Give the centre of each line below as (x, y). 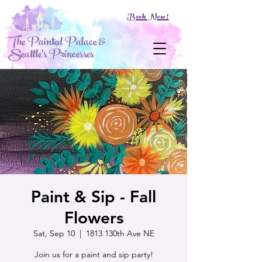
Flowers (94, 218)
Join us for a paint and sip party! (94, 254)
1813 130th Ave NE (120, 233)
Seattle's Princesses (51, 55)
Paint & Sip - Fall (94, 196)
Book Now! (148, 18)
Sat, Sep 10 (54, 233)
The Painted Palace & (57, 43)
